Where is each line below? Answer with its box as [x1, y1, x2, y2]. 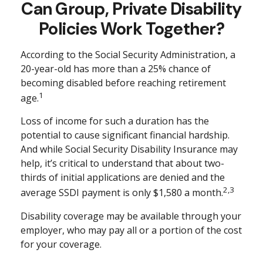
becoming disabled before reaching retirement [21, 76, 226, 89]
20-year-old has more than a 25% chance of [21, 62, 211, 75]
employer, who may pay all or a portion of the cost [21, 223, 242, 237]
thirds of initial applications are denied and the [21, 171, 225, 184]
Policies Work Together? [38, 18, 225, 40]
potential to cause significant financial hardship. [21, 129, 230, 142]
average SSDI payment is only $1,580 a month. [21, 186, 223, 200]
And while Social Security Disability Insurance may [21, 143, 238, 156]
